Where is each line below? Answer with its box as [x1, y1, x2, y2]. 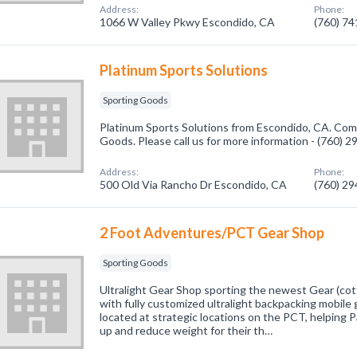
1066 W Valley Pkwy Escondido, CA [100, 15, 276, 29]
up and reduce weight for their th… [100, 324, 273, 337]
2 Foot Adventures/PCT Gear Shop [100, 224, 325, 241]
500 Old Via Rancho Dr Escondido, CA [100, 178, 288, 191]
